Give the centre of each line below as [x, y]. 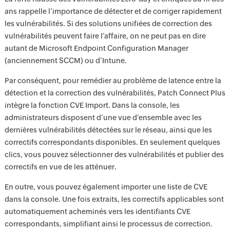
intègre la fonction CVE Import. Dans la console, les [92, 106]
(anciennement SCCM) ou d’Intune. [65, 61]
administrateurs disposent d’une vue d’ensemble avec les [103, 118]
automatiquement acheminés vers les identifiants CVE [97, 212]
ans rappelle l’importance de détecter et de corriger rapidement [113, 12]
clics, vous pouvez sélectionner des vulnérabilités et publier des [114, 155]
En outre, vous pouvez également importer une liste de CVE [106, 187]
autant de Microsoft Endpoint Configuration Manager [96, 49]
